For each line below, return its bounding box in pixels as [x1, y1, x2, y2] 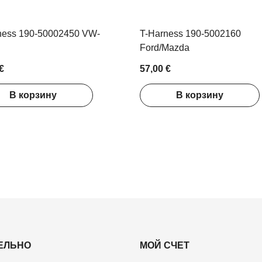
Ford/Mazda [140, 42, 189, 53]
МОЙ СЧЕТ [140, 240, 189, 251]
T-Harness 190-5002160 [140, 28, 241, 39]
